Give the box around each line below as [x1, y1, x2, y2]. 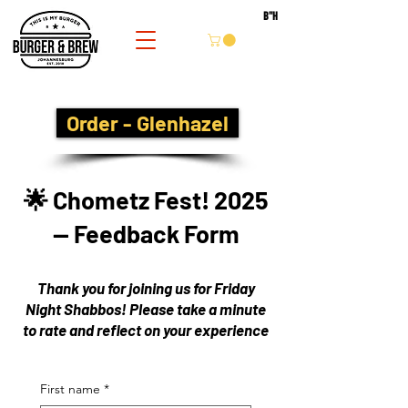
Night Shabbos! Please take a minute [25, 300, 266, 318]
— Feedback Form [52, 219, 240, 248]
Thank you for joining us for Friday [36, 279, 255, 297]
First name [40, 381, 100, 397]
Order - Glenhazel [66, 110, 229, 136]
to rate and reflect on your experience [23, 321, 269, 339]
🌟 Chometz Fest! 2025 [23, 185, 269, 214]
